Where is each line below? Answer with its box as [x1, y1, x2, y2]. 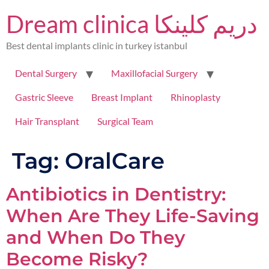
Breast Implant [91, 91, 153, 103]
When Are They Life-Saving [6, 205, 259, 228]
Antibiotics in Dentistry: [6, 183, 226, 206]
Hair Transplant [15, 115, 79, 127]
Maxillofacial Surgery [111, 67, 198, 79]
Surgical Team [97, 115, 153, 127]
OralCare [65, 147, 165, 175]
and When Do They [6, 226, 185, 249]
